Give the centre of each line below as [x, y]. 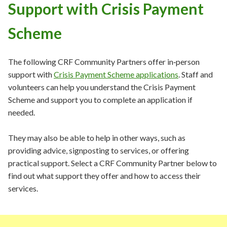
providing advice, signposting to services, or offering [99, 150]
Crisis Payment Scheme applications [116, 74]
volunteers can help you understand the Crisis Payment [102, 87]
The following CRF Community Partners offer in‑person [104, 62]
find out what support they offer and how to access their [104, 176]
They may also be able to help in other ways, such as [97, 138]
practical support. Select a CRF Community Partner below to [112, 163]
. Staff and [196, 74]
